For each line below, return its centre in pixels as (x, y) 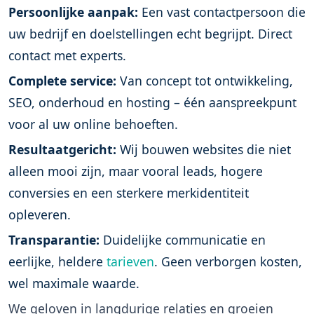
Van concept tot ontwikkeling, (205, 81)
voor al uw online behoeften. (93, 124)
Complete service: (62, 81)
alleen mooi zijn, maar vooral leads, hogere (136, 171)
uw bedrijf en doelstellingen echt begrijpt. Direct (150, 34)
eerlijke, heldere (57, 261)
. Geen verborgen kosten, (228, 261)
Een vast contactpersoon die (222, 12)
